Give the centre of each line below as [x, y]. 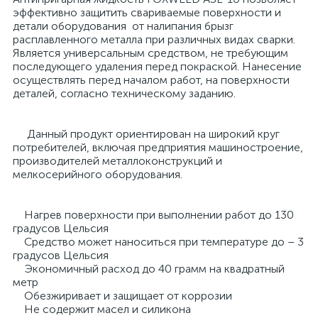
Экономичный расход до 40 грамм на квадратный [149, 269]
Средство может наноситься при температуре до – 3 [158, 242]
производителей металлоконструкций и [117, 161]
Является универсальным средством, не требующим [150, 53]
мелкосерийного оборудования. [98, 174]
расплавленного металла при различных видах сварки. [154, 39]
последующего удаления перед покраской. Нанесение [157, 66]
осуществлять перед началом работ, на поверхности [151, 80]
